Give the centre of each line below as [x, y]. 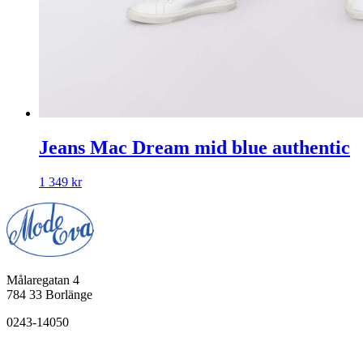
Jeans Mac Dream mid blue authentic [194, 148]
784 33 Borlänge [49, 294]
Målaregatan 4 [43, 280]
